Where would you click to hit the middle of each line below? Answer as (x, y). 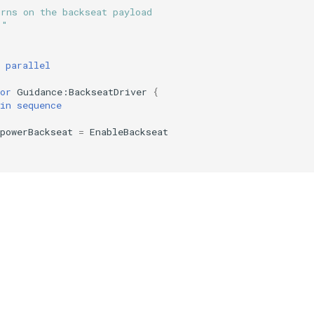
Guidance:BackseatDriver (82, 91)
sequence (39, 105)
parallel (28, 65)
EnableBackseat (129, 131)
